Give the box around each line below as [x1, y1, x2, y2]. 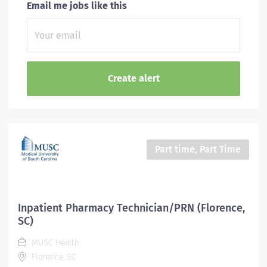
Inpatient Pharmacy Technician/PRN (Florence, [18, 201, 245, 215]
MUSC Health [29, 238, 79, 248]
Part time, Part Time [155, 144, 241, 155]
